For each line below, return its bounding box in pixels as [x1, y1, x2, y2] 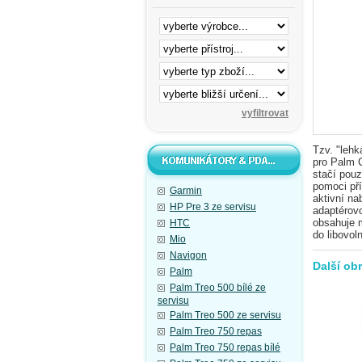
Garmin [170, 185, 202, 196]
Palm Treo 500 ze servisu [170, 309, 281, 321]
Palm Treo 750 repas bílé [170, 342, 280, 353]
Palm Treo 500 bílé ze [170, 282, 266, 293]
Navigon [170, 250, 207, 261]
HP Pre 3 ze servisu [170, 201, 256, 213]
